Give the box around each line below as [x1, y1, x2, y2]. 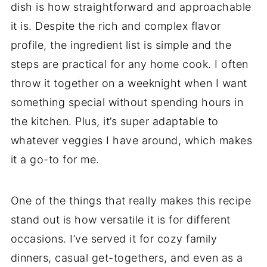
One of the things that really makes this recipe [10, 194, 252, 207]
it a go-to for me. [10, 153, 100, 166]
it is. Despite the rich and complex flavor [10, 20, 221, 32]
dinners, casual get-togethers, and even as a [10, 252, 243, 264]
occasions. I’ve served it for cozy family [10, 232, 218, 245]
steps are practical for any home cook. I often [10, 58, 249, 70]
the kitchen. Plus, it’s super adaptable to [10, 115, 219, 128]
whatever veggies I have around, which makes [10, 134, 253, 147]
